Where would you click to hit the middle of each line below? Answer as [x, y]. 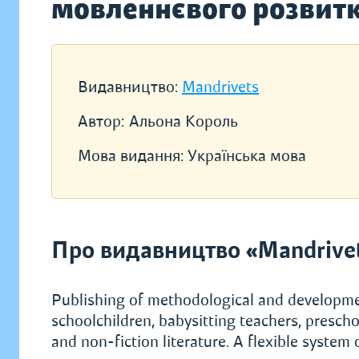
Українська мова [247, 156]
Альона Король [184, 121]
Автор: [101, 121]
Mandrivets [220, 87]
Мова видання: [133, 156]
